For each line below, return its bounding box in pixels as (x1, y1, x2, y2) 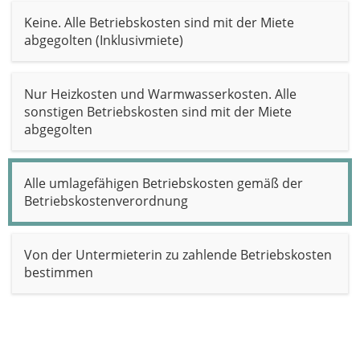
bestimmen (24, 264, 93, 281)
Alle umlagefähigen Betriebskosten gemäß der (24, 174, 303, 192)
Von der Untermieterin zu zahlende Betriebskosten (24, 246, 332, 264)
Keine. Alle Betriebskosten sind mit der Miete (24, 14, 294, 31)
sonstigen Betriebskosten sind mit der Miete (24, 103, 292, 121)
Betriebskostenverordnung (24, 192, 188, 210)
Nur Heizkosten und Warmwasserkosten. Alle (24, 85, 297, 103)
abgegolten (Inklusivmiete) (24, 31, 183, 49)
